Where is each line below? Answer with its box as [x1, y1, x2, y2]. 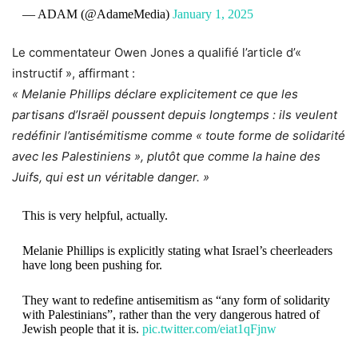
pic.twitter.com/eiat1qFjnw [141, 321, 276, 336]
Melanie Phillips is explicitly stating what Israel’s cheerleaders [22, 243, 332, 257]
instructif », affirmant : [12, 65, 135, 81]
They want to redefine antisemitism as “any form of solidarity [22, 292, 330, 307]
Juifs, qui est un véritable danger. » [12, 169, 209, 185]
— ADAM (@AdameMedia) [22, 6, 173, 21]
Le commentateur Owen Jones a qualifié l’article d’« [12, 44, 301, 60]
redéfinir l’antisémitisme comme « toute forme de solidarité [12, 127, 345, 143]
